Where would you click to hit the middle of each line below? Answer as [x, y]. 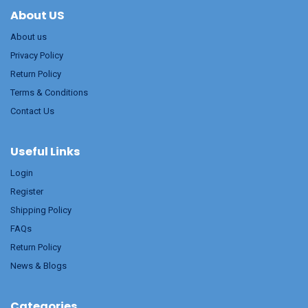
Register [27, 191]
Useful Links [45, 152]
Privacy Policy [37, 55]
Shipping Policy [41, 210]
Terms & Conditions [49, 92]
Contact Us [32, 111]
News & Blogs [38, 266]
